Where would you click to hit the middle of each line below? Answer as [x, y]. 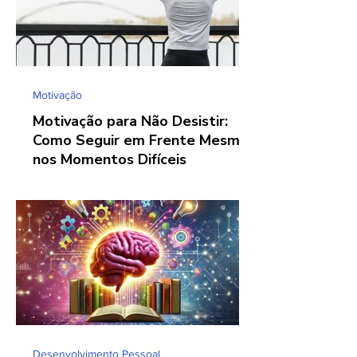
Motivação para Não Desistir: [130, 121]
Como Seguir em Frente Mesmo [141, 140]
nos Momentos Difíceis [110, 159]
